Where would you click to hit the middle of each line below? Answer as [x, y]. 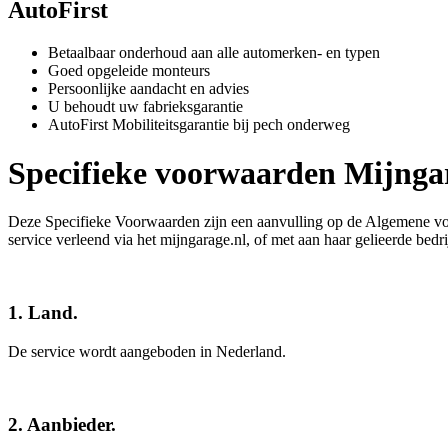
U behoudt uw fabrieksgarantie [145, 106]
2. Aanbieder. [62, 424]
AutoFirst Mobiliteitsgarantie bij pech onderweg [199, 124]
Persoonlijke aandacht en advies [148, 88]
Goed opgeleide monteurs [129, 70]
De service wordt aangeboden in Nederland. [147, 351]
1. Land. [43, 313]
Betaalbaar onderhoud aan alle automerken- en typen [214, 52]
